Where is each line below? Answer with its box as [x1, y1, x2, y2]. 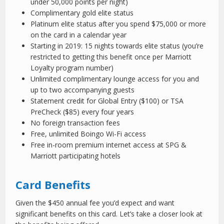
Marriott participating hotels [30, 151, 121, 161]
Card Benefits [15, 177, 91, 192]
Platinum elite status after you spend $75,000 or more [30, 19, 206, 29]
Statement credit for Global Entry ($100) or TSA [30, 96, 184, 106]
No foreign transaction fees [30, 118, 120, 128]
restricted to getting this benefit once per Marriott [30, 52, 192, 62]
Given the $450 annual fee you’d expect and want [15, 198, 175, 208]
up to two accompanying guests [30, 85, 135, 95]
